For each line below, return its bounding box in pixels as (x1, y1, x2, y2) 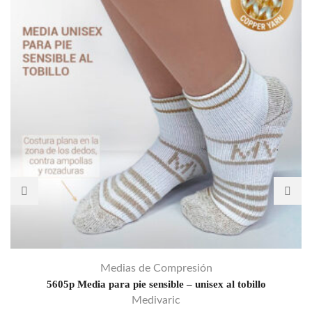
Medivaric (132, 295, 180, 306)
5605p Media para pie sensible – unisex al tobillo (46, 279, 266, 290)
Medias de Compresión (100, 263, 212, 274)
